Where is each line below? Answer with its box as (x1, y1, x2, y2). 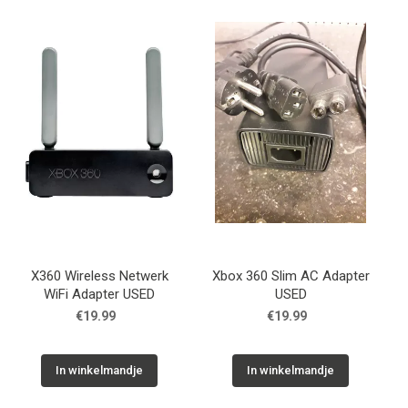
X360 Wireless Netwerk (30, 268, 168, 285)
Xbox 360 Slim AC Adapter (211, 268, 370, 285)
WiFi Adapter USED (44, 286, 155, 303)
